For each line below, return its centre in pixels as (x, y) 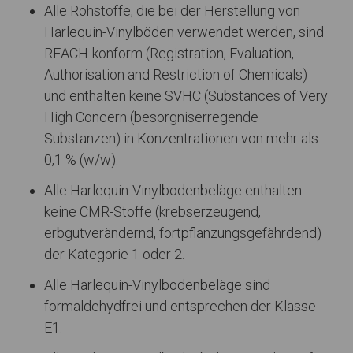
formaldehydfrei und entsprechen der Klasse (180, 306)
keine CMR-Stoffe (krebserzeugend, (152, 211)
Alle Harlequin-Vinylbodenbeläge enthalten (173, 190)
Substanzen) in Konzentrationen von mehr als (181, 138)
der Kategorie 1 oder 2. (114, 254)
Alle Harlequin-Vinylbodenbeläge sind (157, 284)
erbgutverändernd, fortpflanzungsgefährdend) (183, 232)
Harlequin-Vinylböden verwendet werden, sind (184, 32)
